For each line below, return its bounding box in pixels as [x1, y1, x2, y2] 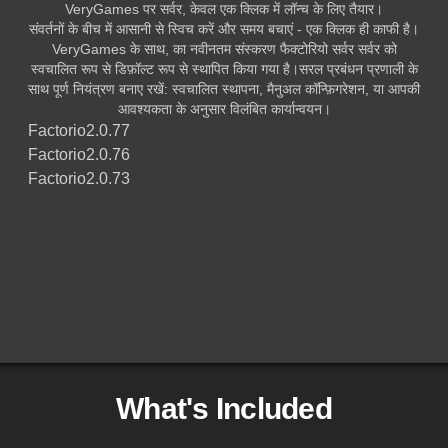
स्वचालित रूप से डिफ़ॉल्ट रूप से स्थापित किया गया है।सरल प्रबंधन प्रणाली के [30, 60, 418, 77]
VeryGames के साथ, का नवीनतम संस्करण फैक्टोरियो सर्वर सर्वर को [51, 40, 397, 57]
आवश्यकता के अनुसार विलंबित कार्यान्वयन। [117, 100, 331, 117]
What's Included [116, 391, 332, 425]
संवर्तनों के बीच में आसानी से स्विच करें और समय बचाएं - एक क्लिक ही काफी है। [29, 20, 419, 37]
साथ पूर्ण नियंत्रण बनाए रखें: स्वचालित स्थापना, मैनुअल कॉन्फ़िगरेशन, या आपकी [28, 80, 420, 97]
